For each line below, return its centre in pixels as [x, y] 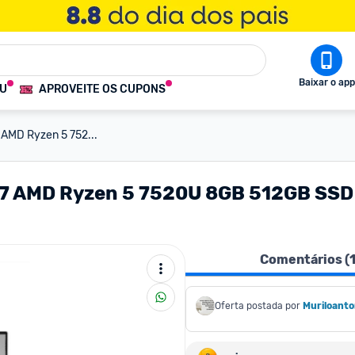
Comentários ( [305, 260]
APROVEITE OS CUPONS [102, 89]
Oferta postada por [258, 306]
